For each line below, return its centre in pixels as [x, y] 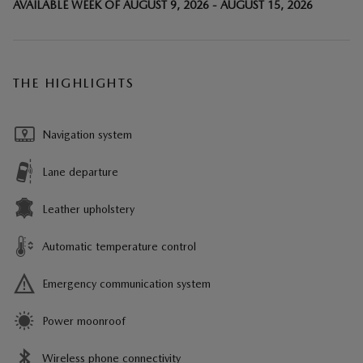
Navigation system [87, 135]
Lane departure [80, 172]
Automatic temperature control [119, 247]
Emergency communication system [126, 284]
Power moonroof [84, 321]
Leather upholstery [88, 209]
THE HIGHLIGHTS [74, 83]
